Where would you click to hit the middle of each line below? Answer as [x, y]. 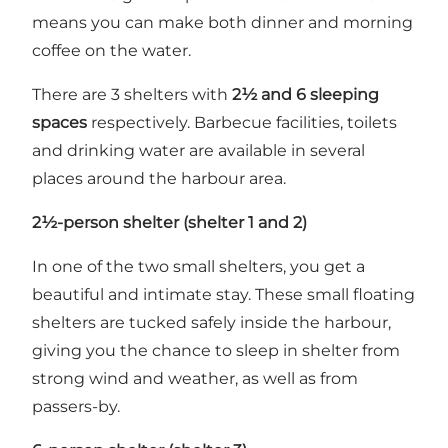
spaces [59, 122]
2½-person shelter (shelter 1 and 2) [169, 222]
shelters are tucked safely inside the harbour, [211, 322]
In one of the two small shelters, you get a [198, 266]
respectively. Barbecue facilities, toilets [242, 122]
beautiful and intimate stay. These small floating [223, 294]
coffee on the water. [111, 50]
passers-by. [76, 406]
